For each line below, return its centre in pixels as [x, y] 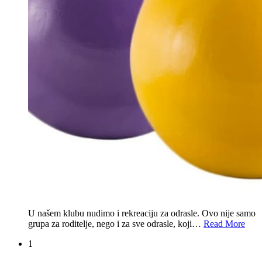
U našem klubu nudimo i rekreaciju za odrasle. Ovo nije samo [142, 213]
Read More [224, 223]
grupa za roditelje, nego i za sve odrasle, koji [110, 223]
